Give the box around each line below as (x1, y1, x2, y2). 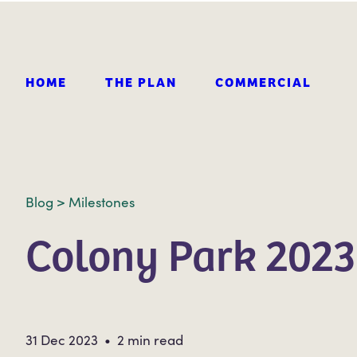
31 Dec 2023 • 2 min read (25, 331, 183, 349)
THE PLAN (105, 72, 177, 91)
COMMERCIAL (215, 72, 312, 91)
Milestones (69, 193, 135, 211)
